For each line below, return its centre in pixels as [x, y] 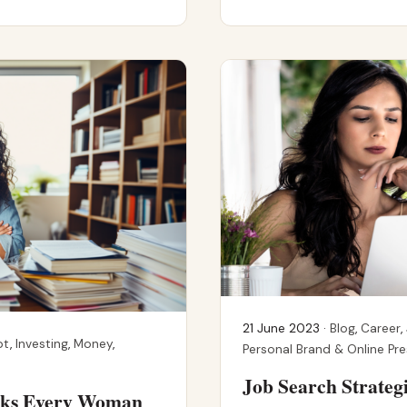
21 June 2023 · [286, 328]
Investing [42, 344]
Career [381, 328]
